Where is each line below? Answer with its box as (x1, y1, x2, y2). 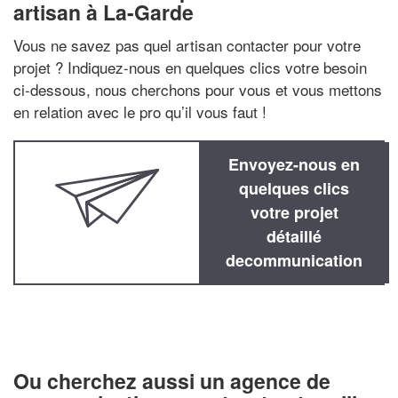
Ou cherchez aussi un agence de (13, 366, 330, 395)
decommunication (226, 249, 362, 272)
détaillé (267, 225, 322, 248)
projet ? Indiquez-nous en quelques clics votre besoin (13, 56, 367, 78)
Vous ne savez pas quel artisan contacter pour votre (13, 34, 361, 56)
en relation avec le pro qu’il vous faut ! (13, 100, 267, 123)
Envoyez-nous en (228, 153, 360, 176)
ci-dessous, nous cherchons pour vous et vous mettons (13, 78, 382, 100)
